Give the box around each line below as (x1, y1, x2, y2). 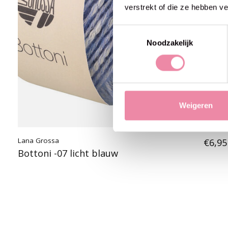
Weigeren (179, 101, 213, 110)
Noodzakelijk (147, 38, 193, 47)
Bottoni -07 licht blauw (18, 147, 118, 160)
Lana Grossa (18, 136, 59, 146)
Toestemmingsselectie (112, 26, 188, 35)
